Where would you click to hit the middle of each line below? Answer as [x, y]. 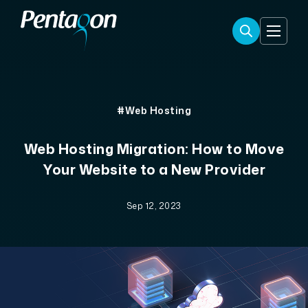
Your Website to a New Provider [154, 169]
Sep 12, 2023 [154, 206]
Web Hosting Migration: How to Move [154, 148]
